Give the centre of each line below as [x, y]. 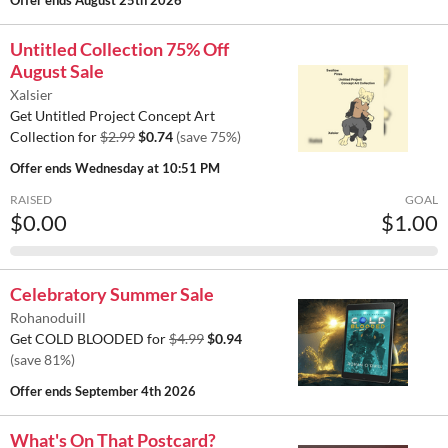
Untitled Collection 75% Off [119, 49]
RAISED [31, 200]
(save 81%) [42, 360]
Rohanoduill [48, 318]
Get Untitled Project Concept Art [112, 116]
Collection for [55, 137]
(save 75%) [208, 137]
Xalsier [31, 95]
